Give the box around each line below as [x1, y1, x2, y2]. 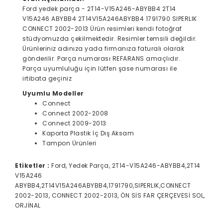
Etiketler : [15, 161, 50, 170]
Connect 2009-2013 [42, 118, 107, 127]
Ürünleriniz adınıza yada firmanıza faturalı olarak [22, 44, 184, 53]
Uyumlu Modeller [22, 89, 84, 98]
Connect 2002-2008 [42, 109, 109, 117]
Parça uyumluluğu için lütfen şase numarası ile [22, 64, 177, 73]
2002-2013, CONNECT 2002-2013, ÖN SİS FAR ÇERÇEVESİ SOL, [15, 191, 205, 200]
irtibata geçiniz [22, 74, 72, 83]
